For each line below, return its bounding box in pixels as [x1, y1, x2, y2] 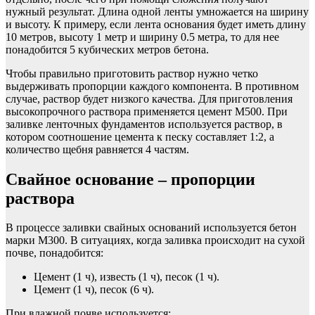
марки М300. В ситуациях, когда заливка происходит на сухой [6, 234, 305, 247]
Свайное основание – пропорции [6, 169, 255, 188]
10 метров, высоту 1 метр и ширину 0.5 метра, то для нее [6, 30, 279, 43]
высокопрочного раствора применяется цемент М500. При [6, 105, 288, 117]
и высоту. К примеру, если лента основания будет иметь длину [6, 18, 306, 30]
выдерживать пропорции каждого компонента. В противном [6, 79, 299, 92]
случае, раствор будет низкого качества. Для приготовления [6, 92, 292, 105]
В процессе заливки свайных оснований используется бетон [6, 221, 297, 234]
